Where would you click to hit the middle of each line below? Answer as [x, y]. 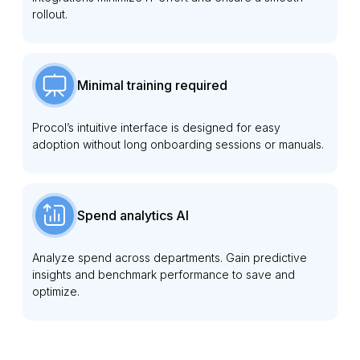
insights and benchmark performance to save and [164, 274]
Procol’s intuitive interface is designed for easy [156, 127]
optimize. [56, 291]
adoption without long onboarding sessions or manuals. [178, 144]
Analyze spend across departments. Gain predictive [170, 257]
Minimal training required [152, 85]
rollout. [50, 14]
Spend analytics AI [133, 215]
